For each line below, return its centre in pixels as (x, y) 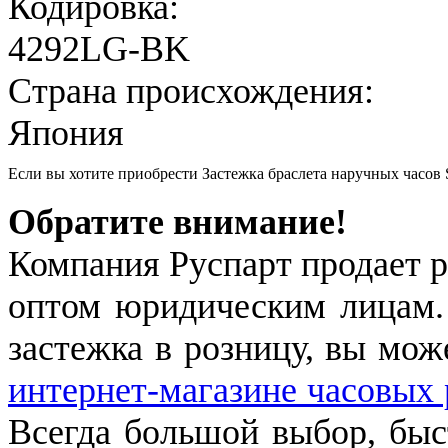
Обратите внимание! (177, 222)
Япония (66, 133)
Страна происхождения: (191, 91)
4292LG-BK (99, 49)
